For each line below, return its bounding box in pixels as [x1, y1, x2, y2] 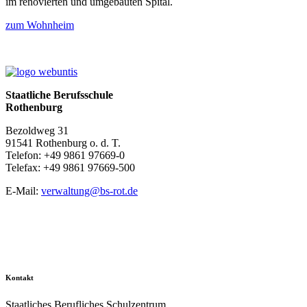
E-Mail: [5, 184, 41, 197]
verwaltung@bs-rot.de [41, 184, 138, 197]
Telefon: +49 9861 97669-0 [5, 149, 125, 161]
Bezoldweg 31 [5, 124, 69, 136]
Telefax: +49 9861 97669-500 [5, 161, 135, 173]
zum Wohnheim [5, 19, 74, 31]
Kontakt [5, 273, 34, 282]
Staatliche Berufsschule [5, 88, 113, 101]
